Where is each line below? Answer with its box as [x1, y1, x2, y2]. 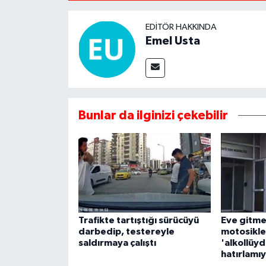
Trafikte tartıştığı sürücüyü [78, 216, 199, 226]
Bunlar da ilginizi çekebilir [78, 109, 228, 122]
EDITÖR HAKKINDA [145, 23, 217, 32]
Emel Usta [145, 35, 200, 47]
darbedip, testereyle [78, 227, 175, 237]
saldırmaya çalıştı [78, 238, 156, 248]
